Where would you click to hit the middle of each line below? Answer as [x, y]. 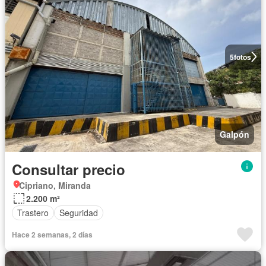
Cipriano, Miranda [55, 185]
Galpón [235, 134]
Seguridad [79, 213]
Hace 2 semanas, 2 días [52, 234]
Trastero [33, 213]
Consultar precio [69, 169]
